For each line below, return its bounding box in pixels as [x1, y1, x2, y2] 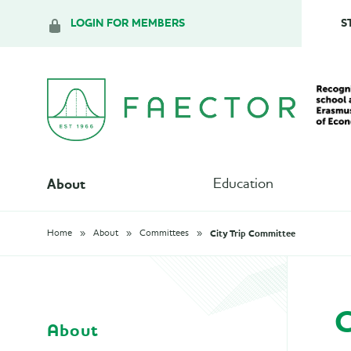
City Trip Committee [210, 228, 295, 239]
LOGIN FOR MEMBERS [71, 16, 185, 30]
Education [213, 177, 274, 191]
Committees [139, 229, 189, 238]
